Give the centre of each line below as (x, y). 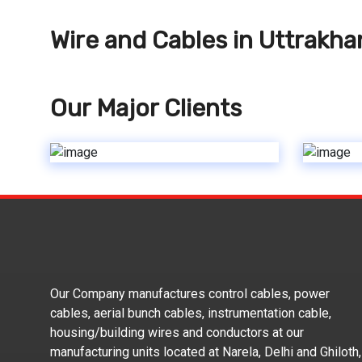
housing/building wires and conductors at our (177, 332)
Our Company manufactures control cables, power (190, 293)
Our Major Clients (146, 108)
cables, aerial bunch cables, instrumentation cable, (191, 313)
